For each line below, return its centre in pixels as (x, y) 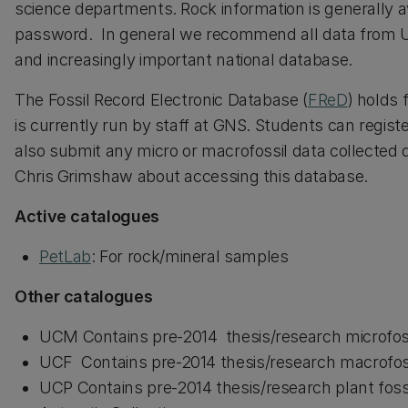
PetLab (65, 256)
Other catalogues (84, 296)
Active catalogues (87, 216)
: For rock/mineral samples (189, 256)
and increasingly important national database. (184, 60)
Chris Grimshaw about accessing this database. (191, 176)
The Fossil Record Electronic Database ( (161, 100)
